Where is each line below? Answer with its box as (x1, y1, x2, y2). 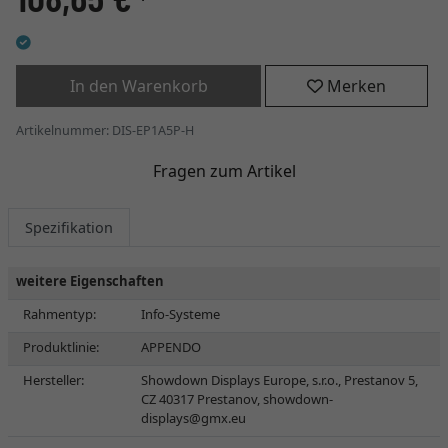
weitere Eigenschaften (16, 272, 164, 290)
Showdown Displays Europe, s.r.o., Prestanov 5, (141, 371, 418, 389)
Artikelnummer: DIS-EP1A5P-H (16, 122, 194, 139)
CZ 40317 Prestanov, (141, 390, 263, 408)
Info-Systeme (141, 305, 220, 323)
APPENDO (141, 338, 201, 356)
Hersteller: (23, 371, 84, 389)
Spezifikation (25, 218, 113, 237)
